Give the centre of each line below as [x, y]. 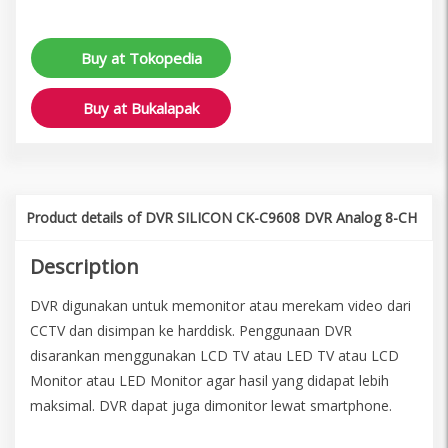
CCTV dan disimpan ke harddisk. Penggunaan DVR [191, 330]
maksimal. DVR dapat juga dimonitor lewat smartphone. [211, 405]
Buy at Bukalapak [141, 107]
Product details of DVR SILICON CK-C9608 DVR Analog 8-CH [221, 217]
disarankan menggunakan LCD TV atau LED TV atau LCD [214, 355]
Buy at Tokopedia [141, 57]
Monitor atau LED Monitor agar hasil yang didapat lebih [209, 380]
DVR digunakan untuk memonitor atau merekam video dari [220, 305]
